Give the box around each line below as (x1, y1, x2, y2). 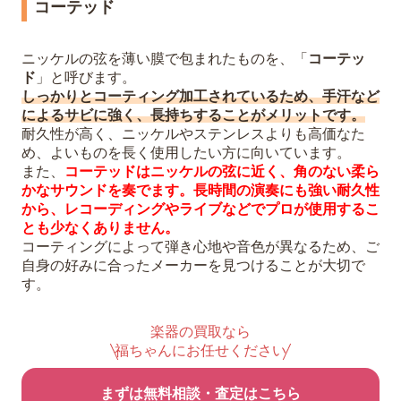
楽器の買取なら (150, 324, 251, 340)
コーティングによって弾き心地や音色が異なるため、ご (21, 239, 380, 255)
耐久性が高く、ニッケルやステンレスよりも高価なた (21, 126, 365, 142)
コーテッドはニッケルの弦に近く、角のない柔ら (64, 164, 380, 180)
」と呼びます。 (36, 70, 136, 86)
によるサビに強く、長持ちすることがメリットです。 (21, 107, 365, 124)
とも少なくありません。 (21, 220, 179, 236)
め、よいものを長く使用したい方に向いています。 (21, 145, 351, 161)
